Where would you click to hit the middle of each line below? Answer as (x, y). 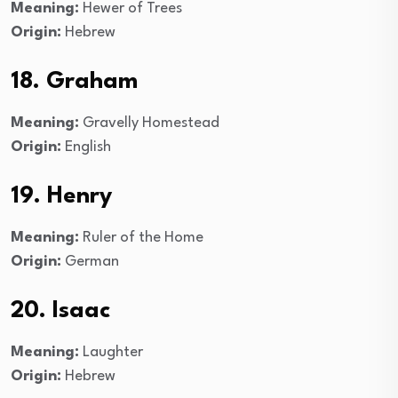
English (86, 147)
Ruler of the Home (141, 237)
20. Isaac (60, 310)
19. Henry (61, 196)
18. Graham (74, 81)
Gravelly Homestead (149, 123)
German (90, 261)
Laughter (111, 352)
